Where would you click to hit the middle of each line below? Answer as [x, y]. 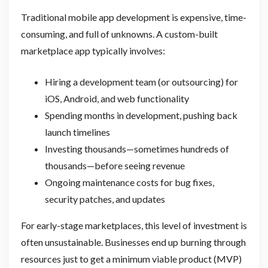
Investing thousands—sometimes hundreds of [137, 149]
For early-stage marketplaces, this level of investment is [134, 226]
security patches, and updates [105, 199]
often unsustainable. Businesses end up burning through [133, 242]
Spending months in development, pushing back [141, 115]
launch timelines [77, 132]
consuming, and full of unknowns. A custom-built [119, 34]
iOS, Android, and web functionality [117, 99]
